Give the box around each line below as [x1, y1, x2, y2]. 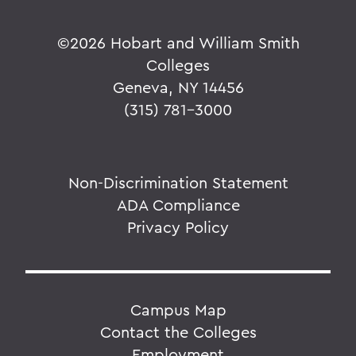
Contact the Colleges [99, 321, 257, 342]
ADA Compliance [116, 194, 240, 215]
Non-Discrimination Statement [68, 172, 288, 192]
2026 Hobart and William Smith [69, 32, 300, 52]
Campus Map [130, 299, 226, 319]
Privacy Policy [127, 216, 229, 237]
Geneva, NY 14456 [112, 76, 244, 97]
